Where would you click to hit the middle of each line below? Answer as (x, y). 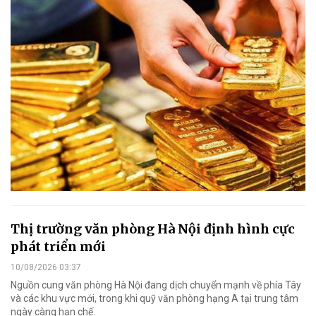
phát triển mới (58, 246)
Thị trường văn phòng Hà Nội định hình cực (153, 229)
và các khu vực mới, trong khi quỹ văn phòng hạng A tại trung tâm (154, 298)
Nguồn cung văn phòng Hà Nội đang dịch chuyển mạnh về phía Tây (156, 285)
